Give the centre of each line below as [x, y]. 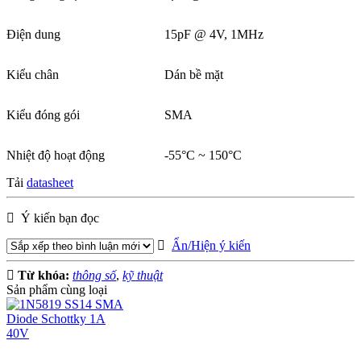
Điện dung [33, 34]
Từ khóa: [45, 275]
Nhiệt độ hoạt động [56, 155]
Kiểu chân [33, 74]
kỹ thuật [143, 275]
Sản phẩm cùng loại [57, 289]
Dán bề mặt [194, 74]
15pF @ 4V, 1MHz [214, 34]
